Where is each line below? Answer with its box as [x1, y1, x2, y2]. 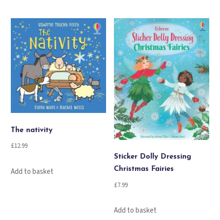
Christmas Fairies [114, 165, 174, 173]
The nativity [11, 126, 53, 134]
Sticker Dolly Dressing [114, 153, 192, 161]
